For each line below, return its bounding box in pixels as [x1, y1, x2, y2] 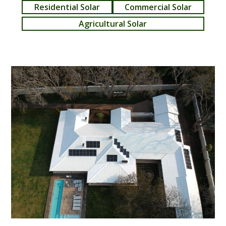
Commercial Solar [125, 2, 192, 13]
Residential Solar [34, 2, 100, 13]
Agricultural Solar [79, 18, 147, 29]
